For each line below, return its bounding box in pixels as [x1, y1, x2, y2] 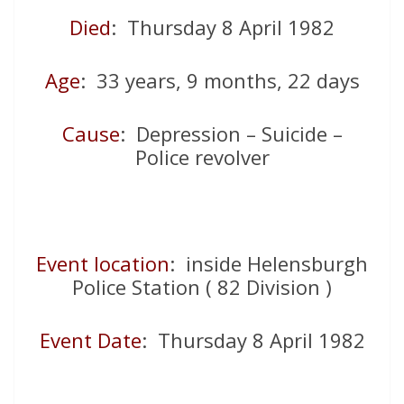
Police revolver [134, 143, 270, 171]
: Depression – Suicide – [119, 120, 343, 148]
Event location [36, 250, 170, 278]
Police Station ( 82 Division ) [72, 273, 332, 301]
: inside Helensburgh [170, 250, 368, 278]
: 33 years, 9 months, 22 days [79, 67, 360, 95]
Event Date [39, 326, 142, 354]
